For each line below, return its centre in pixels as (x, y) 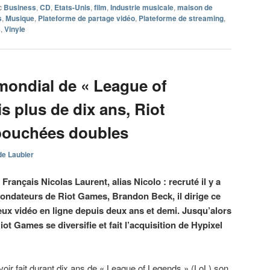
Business (20, 8)
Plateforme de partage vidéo (86, 18)
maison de (195, 8)
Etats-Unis (72, 8)
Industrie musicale (142, 8)
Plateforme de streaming (181, 18)
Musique (20, 18)
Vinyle (15, 29)
